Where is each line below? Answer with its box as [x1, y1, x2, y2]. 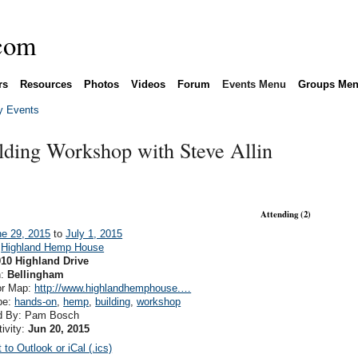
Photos [83, 78, 119, 90]
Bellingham [7, 268, 65, 280]
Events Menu [221, 78, 286, 90]
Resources [19, 78, 72, 90]
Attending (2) [260, 207, 311, 221]
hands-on [14, 295, 58, 308]
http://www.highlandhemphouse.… [34, 281, 192, 294]
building [95, 295, 131, 308]
